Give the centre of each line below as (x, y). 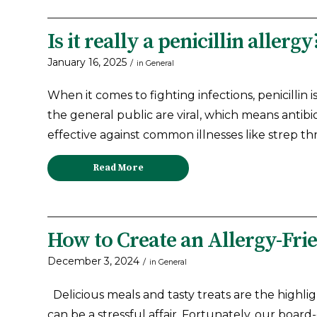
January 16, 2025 (87, 62)
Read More (118, 167)
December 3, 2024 (93, 261)
